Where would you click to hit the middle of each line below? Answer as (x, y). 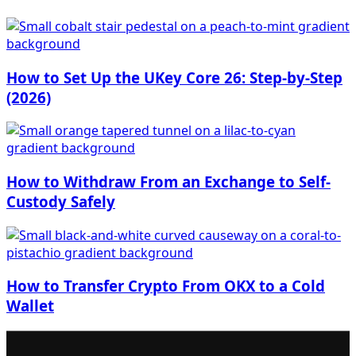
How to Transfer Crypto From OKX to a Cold (166, 286)
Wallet (30, 306)
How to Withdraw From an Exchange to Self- (168, 182)
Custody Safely (61, 201)
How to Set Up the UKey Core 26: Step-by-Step (174, 77)
